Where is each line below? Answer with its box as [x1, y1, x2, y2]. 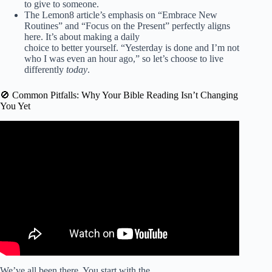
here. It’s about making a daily [24, 32, 140, 42]
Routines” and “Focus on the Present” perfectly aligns [24, 21, 230, 32]
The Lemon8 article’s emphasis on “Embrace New [24, 10, 217, 21]
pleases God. [95, 149, 145, 160]
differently [24, 64, 66, 75]
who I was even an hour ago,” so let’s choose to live [24, 53, 223, 64]
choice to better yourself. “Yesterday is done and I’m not [24, 42, 239, 53]
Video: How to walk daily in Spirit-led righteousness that [11, 138, 228, 149]
